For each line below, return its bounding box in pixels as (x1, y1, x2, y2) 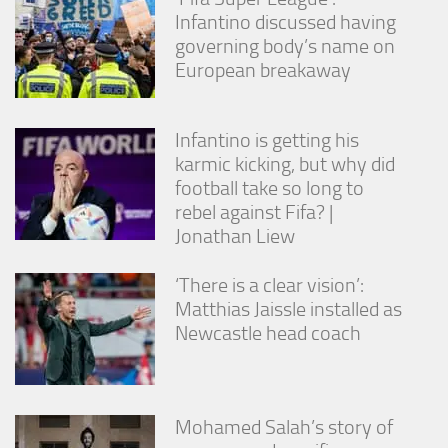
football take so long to (175, 175, 364, 200)
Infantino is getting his (175, 127, 359, 152)
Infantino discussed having (175, 9, 396, 34)
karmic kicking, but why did (175, 151, 395, 176)
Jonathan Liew (175, 223, 295, 248)
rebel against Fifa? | (175, 199, 333, 224)
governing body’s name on (175, 33, 395, 58)
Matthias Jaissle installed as (175, 296, 402, 321)
